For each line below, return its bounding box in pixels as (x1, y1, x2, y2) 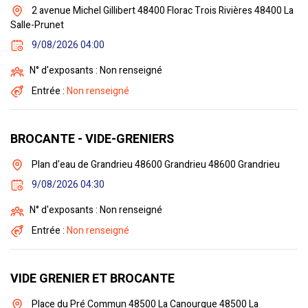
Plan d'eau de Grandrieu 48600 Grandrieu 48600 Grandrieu (30, 157, 280, 172)
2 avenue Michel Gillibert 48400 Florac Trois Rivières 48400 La (30, 3, 294, 18)
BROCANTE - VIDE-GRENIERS (10, 129, 174, 148)
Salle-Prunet (10, 17, 64, 32)
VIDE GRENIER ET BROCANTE (10, 269, 175, 289)
